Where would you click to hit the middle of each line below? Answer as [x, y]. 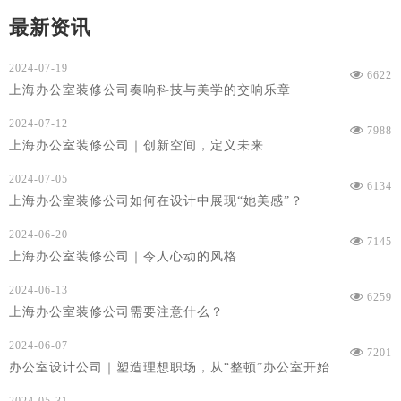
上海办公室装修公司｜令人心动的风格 [123, 256]
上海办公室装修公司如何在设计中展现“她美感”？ [156, 200]
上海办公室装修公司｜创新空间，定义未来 [137, 145]
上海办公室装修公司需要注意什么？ [116, 311]
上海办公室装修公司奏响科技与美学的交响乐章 [150, 90]
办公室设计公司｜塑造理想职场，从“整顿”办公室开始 [170, 367]
